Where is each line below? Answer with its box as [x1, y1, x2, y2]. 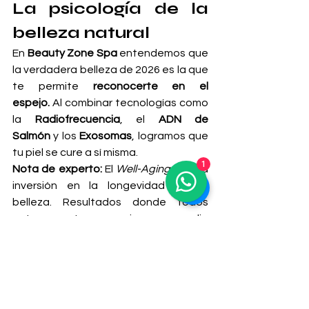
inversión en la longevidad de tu [12, 179, 208, 191]
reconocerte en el [92, 80, 208, 92]
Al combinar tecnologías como [50, 97, 208, 108]
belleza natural [12, 22, 150, 43]
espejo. [12, 97, 50, 108]
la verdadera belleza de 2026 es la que [12, 63, 208, 75]
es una [170, 163, 209, 175]
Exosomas [79, 130, 132, 141]
